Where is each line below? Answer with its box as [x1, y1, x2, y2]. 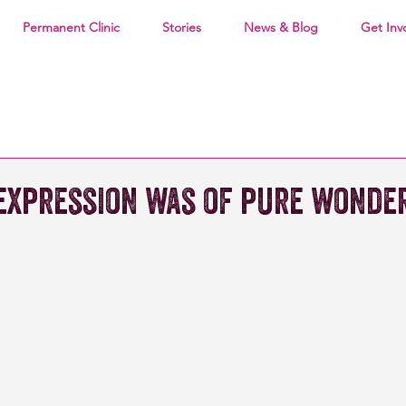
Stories [161, 19, 201, 35]
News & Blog [243, 19, 318, 35]
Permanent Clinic [22, 19, 120, 35]
